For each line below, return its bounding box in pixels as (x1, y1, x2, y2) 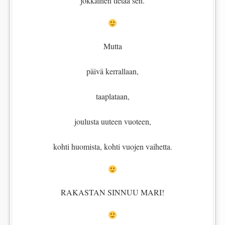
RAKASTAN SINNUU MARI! (61, 187, 164, 198)
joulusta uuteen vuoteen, (74, 116, 151, 127)
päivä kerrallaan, (86, 66, 139, 77)
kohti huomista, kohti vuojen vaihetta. (53, 141, 172, 152)
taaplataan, (95, 91, 130, 102)
